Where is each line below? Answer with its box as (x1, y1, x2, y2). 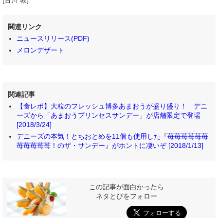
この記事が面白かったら (89, 183, 164, 191)
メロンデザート (16, 46, 64, 54)
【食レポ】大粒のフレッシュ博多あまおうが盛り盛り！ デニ (16, 102, 207, 110)
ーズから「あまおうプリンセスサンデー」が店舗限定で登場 (16, 111, 200, 120)
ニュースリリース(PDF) (16, 35, 90, 43)
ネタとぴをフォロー (95, 192, 157, 200)
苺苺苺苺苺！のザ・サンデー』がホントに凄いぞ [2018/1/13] (16, 142, 203, 150)
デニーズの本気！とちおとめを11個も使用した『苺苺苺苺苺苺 (16, 132, 208, 141)
